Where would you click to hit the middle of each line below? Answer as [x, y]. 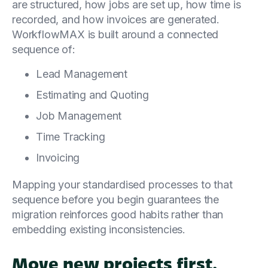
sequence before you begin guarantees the [115, 199]
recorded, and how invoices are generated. [116, 19]
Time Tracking [71, 136]
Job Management [79, 115]
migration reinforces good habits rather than [118, 214]
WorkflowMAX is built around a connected [115, 34]
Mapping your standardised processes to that [122, 184]
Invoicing [58, 157]
